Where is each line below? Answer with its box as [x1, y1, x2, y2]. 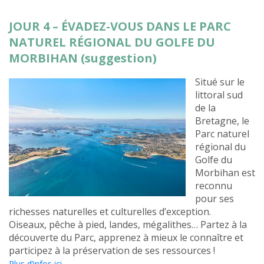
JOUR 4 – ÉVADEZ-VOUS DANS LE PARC [9, 18, 231, 35]
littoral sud [195, 88, 243, 102]
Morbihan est [195, 166, 255, 180]
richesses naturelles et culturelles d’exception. [9, 205, 211, 219]
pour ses [195, 192, 234, 206]
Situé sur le [195, 75, 245, 89]
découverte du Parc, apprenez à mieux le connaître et [9, 231, 243, 245]
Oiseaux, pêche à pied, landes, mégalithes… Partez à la [9, 218, 247, 232]
